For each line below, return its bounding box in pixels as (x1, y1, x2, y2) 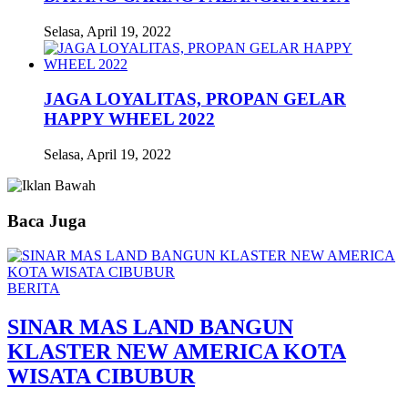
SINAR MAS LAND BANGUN (7, 315, 293, 340)
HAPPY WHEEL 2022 (44, 109, 215, 129)
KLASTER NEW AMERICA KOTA (7, 340, 346, 364)
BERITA (7, 280, 60, 297)
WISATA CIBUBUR (7, 364, 195, 389)
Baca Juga (7, 210, 87, 230)
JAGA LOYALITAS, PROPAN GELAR (44, 89, 346, 109)
